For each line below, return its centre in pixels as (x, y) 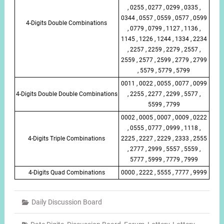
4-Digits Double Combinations (67, 23)
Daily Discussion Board (66, 202)
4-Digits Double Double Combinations (66, 94)
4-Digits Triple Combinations (67, 138)
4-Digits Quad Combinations (66, 172)
